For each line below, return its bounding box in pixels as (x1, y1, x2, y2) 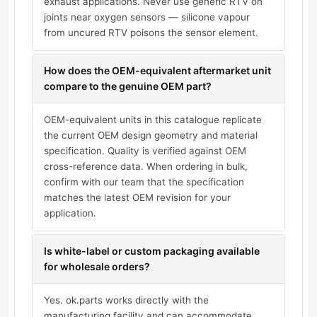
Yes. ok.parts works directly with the (44, 294, 209, 306)
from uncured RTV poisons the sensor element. (44, 27, 258, 39)
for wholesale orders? (44, 260, 150, 273)
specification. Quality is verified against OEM (44, 145, 246, 157)
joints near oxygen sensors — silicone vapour (44, 11, 250, 23)
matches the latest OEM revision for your (44, 192, 231, 204)
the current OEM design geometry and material (44, 129, 258, 142)
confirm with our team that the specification (44, 176, 244, 188)
